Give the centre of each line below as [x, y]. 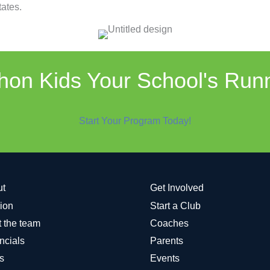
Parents [167, 240]
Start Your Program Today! [135, 121]
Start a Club [175, 206]
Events [165, 258]
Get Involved [177, 187]
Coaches [169, 223]
